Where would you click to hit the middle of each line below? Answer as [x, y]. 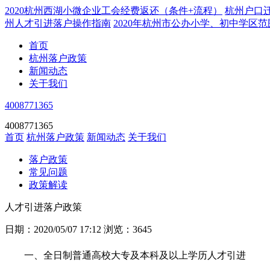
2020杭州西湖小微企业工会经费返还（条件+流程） [114, 11]
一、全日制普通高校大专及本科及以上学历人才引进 [135, 255]
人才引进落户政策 [43, 207]
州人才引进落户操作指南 [58, 23]
